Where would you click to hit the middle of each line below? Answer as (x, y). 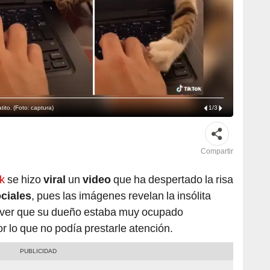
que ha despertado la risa (173, 180)
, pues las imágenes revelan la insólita (121, 196)
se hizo (25, 180)
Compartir (217, 152)
